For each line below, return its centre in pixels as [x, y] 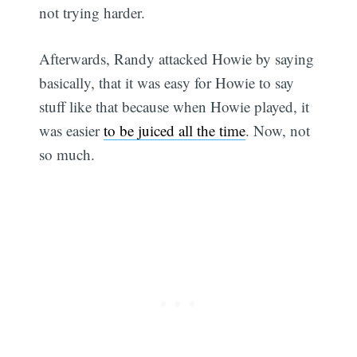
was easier [72, 131]
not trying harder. [92, 12]
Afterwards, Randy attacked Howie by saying [177, 59]
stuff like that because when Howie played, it [175, 107]
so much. [67, 155]
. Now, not [278, 131]
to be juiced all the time [175, 131]
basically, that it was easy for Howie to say [167, 83]
